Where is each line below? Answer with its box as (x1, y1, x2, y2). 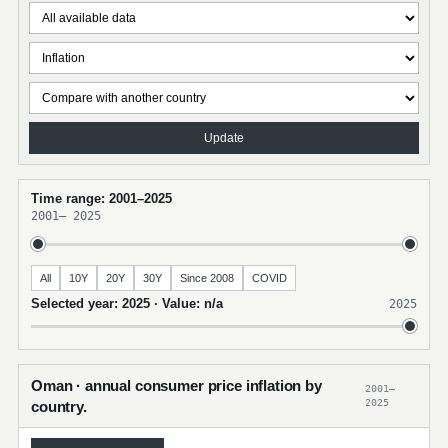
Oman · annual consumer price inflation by (31, 377, 322, 394)
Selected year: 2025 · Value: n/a (31, 296, 223, 311)
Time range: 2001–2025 (31, 191, 172, 206)
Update (204, 131, 244, 145)
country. (31, 398, 87, 415)
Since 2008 (180, 272, 234, 284)
